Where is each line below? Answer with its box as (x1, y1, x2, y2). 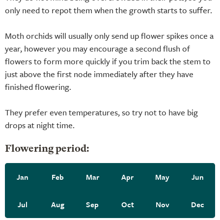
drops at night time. (5, 118, 75, 131)
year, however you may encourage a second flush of (5, 42, 190, 55)
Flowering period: (5, 144, 89, 154)
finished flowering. (5, 80, 71, 93)
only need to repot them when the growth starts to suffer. (5, 3, 212, 16)
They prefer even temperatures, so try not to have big (5, 106, 198, 118)
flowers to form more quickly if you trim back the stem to (5, 55, 211, 67)
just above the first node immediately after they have (5, 67, 193, 80)
